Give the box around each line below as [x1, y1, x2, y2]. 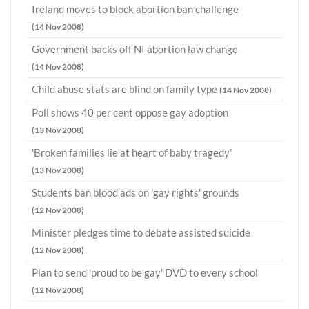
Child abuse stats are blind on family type [32, 83, 219, 96]
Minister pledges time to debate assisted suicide [32, 226, 250, 239]
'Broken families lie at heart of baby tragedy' [32, 146, 232, 159]
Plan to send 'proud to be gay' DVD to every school [32, 266, 258, 279]
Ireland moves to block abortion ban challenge [32, 3, 239, 16]
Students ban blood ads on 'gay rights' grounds [32, 186, 239, 199]
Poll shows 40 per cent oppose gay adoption [32, 106, 228, 119]
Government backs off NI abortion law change [32, 43, 238, 56]
